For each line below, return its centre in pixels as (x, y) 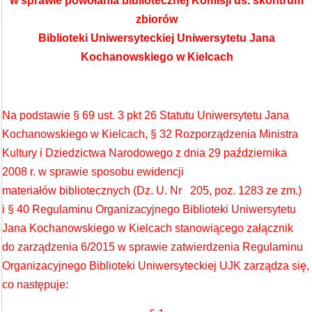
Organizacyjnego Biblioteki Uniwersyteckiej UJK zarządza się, (156, 266)
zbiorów (157, 19)
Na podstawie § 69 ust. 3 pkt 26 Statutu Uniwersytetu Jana (146, 115)
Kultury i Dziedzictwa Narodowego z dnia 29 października (145, 153)
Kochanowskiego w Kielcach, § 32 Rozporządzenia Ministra (150, 134)
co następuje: (35, 284)
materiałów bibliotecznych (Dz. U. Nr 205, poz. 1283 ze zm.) (152, 190)
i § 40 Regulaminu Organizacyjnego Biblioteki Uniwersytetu (149, 209)
